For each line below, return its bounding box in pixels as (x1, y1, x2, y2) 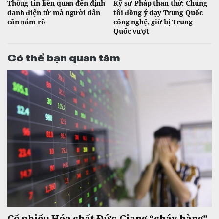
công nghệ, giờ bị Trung (113, 17, 193, 26)
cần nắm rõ (7, 17, 45, 26)
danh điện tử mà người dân (7, 7, 100, 17)
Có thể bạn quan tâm (7, 50, 120, 63)
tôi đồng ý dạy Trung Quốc (113, 7, 203, 17)
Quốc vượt (113, 26, 149, 36)
